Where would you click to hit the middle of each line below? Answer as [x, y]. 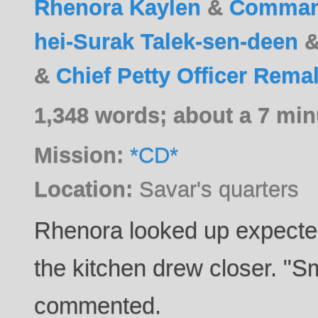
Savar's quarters [216, 188]
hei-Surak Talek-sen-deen [166, 41]
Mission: [79, 154]
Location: [84, 188]
